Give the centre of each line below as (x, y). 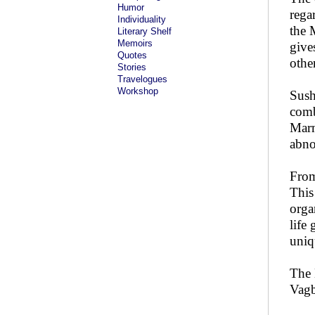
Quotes (132, 55)
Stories (132, 67)
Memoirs (135, 43)
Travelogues (142, 79)
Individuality (142, 19)
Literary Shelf (144, 31)
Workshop (138, 91)
